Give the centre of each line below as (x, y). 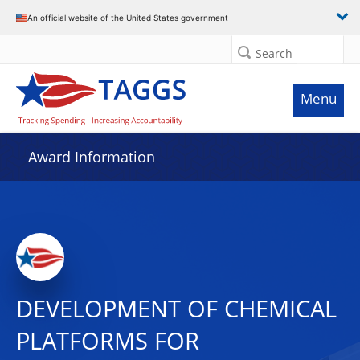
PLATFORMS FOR (108, 341)
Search (274, 53)
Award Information (92, 157)
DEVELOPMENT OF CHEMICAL (176, 309)
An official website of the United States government (128, 17)
